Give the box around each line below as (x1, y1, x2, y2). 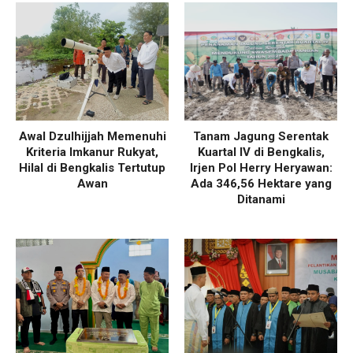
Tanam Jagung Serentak (193, 129, 329, 144)
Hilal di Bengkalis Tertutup (19, 161, 165, 176)
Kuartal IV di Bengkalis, (197, 145, 325, 160)
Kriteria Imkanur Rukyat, (26, 145, 158, 160)
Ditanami (236, 192, 285, 207)
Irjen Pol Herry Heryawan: (189, 161, 333, 176)
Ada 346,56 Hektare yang (190, 176, 332, 191)
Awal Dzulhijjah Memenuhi (18, 129, 166, 144)
